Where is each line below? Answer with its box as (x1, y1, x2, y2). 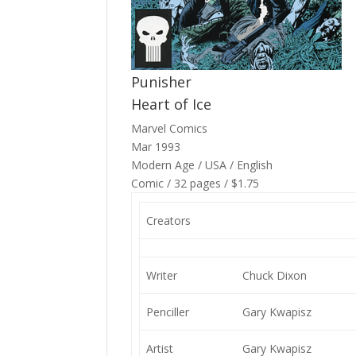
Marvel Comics (131, 121, 208, 136)
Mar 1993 (131, 139, 181, 154)
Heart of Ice (131, 95, 212, 114)
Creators (145, 213, 191, 228)
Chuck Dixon (242, 268, 307, 283)
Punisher (131, 72, 192, 91)
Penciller (145, 304, 189, 319)
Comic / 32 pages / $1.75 (131, 176, 260, 191)
